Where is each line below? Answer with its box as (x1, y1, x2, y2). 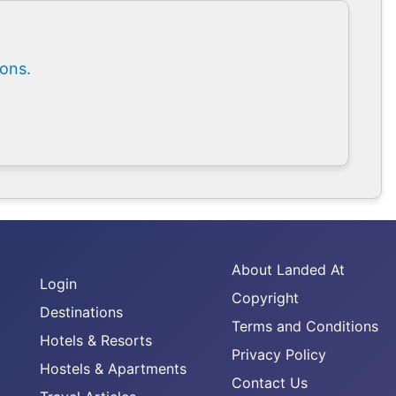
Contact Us (231, 374, 308, 392)
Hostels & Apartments (39, 360, 187, 378)
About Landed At (231, 261, 345, 279)
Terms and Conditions (231, 317, 378, 336)
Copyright (231, 289, 299, 308)
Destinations (39, 303, 123, 322)
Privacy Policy (231, 346, 326, 364)
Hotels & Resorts (39, 331, 152, 350)
